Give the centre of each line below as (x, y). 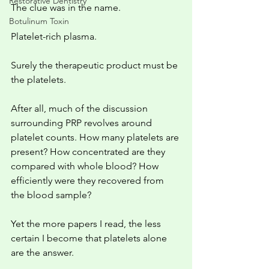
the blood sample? (51, 195)
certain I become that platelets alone (90, 238)
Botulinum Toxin (39, 21)
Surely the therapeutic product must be (95, 65)
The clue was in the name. (66, 8)
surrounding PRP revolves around (83, 123)
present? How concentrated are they (89, 152)
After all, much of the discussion (80, 108)
